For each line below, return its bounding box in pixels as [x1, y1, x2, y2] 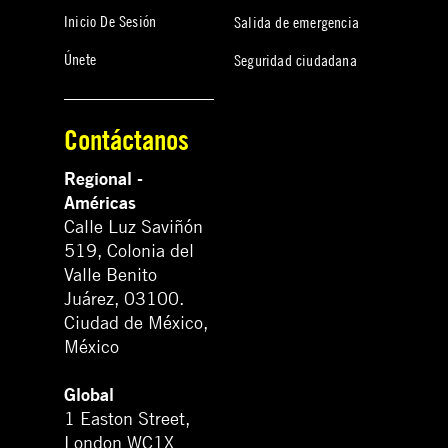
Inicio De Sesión [64, 10, 157, 31]
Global [64, 384, 114, 406]
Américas [64, 192, 136, 214]
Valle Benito [64, 264, 157, 286]
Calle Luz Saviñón [64, 216, 203, 238]
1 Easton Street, [64, 408, 190, 430]
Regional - [64, 168, 143, 190]
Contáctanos [64, 123, 189, 157]
